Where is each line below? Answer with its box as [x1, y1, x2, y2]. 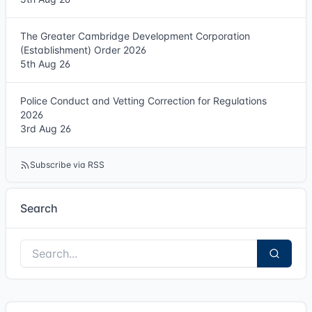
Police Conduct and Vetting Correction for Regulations [20, 95, 267, 107]
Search [20, 201, 58, 215]
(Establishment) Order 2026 [20, 44, 146, 56]
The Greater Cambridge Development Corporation [20, 30, 250, 42]
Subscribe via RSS [30, 159, 104, 170]
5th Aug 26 [20, 58, 70, 70]
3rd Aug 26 [20, 123, 71, 134]
